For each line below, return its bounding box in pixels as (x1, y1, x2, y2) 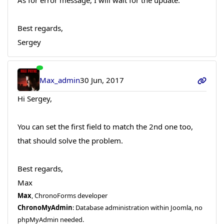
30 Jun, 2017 (80, 74, 124, 85)
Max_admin (39, 74, 80, 85)
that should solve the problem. (17, 135, 123, 145)
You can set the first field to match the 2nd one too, (17, 121, 193, 131)
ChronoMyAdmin (17, 202, 72, 212)
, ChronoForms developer (31, 190, 107, 200)
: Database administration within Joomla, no (72, 202, 202, 212)
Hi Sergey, (17, 93, 52, 103)
